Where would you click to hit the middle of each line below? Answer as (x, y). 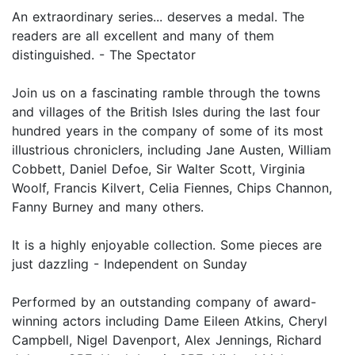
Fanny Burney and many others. (108, 207)
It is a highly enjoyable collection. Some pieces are (167, 245)
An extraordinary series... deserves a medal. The (158, 17)
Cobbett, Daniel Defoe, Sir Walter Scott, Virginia (158, 169)
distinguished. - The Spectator (104, 55)
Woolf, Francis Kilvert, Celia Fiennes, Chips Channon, (172, 188)
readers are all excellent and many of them (143, 36)
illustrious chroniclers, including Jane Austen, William (172, 150)
